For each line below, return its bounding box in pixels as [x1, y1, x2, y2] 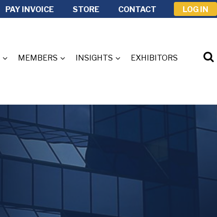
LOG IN [183, 5, 208, 14]
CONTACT [118, 5, 156, 14]
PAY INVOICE [5, 5, 54, 14]
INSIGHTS [76, 53, 113, 62]
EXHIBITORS [131, 53, 178, 62]
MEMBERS [18, 53, 58, 62]
